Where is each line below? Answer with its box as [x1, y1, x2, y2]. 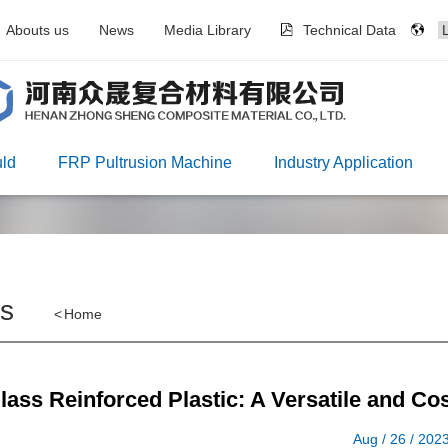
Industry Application [273, 154, 413, 171]
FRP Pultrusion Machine [57, 154, 232, 171]
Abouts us [6, 22, 70, 38]
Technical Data [302, 22, 396, 38]
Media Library [164, 22, 252, 38]
